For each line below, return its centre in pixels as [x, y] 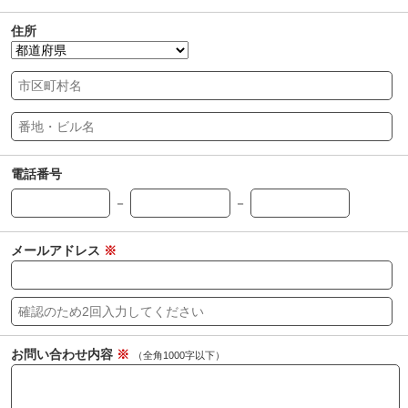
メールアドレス [57, 250]
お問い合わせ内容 [64, 354]
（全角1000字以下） [179, 355]
